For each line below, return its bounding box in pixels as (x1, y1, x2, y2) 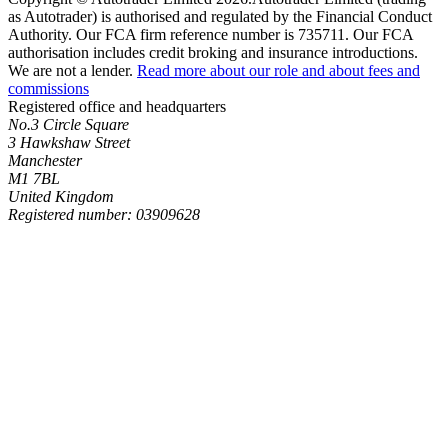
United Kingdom (8, 187, 114, 205)
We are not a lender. (8, 61, 133, 79)
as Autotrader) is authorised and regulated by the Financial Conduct (8, 7, 432, 25)
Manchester (8, 151, 82, 169)
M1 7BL (8, 169, 60, 187)
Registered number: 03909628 (8, 205, 200, 223)
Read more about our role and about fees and (137, 61, 420, 79)
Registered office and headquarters (8, 97, 226, 115)
